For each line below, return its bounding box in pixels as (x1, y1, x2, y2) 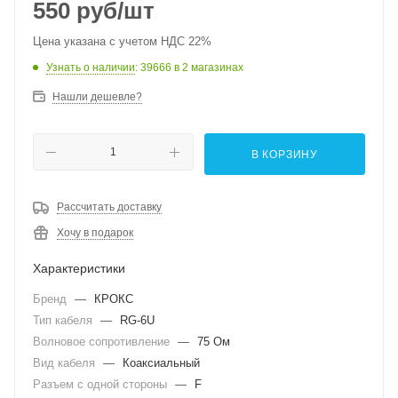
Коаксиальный (123, 356, 200, 370)
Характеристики (33, 261, 125, 275)
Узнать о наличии (46, 61, 135, 74)
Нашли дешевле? (52, 91, 142, 103)
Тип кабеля (33, 314, 96, 327)
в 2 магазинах (174, 61, 243, 74)
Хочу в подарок (57, 227, 133, 239)
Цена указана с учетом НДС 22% (33, 35, 211, 48)
